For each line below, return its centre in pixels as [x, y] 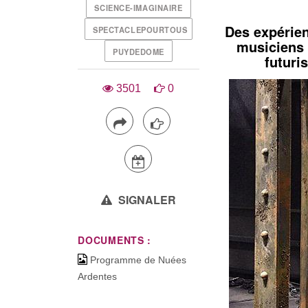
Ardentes [98, 277]
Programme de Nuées [139, 260]
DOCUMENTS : [115, 240]
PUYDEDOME [138, 51]
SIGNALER [145, 199]
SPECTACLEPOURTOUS [140, 29]
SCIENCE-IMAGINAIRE [139, 7]
